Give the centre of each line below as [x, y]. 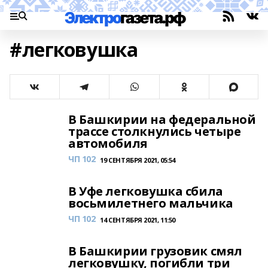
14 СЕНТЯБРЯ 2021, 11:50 [138, 220]
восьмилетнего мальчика [151, 203]
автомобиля [108, 143]
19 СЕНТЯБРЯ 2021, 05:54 [138, 160]
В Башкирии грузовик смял [155, 251]
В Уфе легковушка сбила [146, 191]
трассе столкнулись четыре [155, 131]
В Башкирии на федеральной [162, 119]
